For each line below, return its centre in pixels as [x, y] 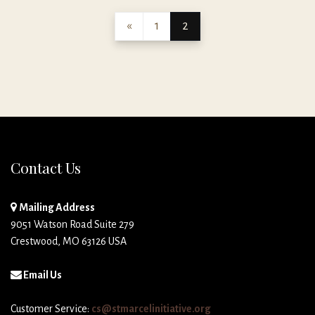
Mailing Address [57, 207]
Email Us [42, 275]
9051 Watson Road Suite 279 [72, 224]
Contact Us [46, 168]
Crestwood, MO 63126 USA [69, 241]
